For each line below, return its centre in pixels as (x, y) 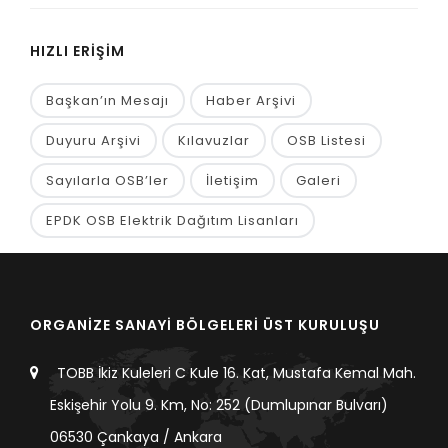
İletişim (232, 180)
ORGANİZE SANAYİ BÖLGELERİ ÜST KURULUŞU (205, 325)
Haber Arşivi (251, 100)
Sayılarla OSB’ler (107, 180)
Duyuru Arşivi (93, 140)
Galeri (318, 180)
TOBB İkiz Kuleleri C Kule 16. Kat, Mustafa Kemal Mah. (234, 373)
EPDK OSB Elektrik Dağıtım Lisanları (172, 220)
